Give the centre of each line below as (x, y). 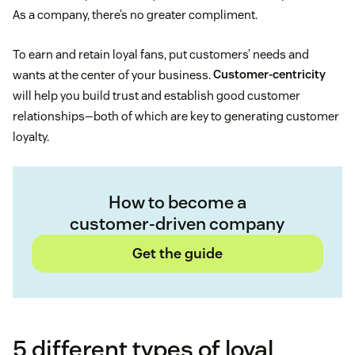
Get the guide (177, 253)
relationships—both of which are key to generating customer (176, 116)
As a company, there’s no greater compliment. (135, 14)
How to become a (177, 202)
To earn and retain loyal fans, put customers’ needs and (161, 54)
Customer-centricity (269, 74)
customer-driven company (177, 223)
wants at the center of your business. (113, 74)
